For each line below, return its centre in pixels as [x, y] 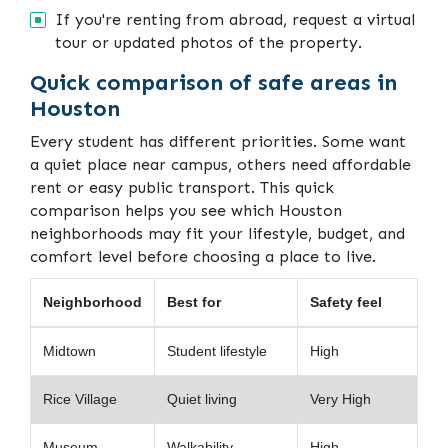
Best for [194, 301]
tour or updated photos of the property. [208, 42]
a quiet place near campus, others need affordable [220, 164]
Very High [340, 398]
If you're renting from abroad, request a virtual [235, 19]
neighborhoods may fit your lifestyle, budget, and [217, 233]
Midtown [69, 350]
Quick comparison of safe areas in [213, 82]
